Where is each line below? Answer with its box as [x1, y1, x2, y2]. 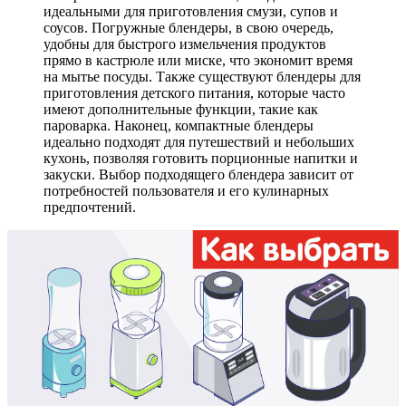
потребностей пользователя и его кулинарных [43, 182, 329, 198]
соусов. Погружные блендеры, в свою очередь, [43, 19, 333, 35]
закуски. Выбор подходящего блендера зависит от [43, 166, 353, 182]
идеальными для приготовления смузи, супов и [43, 3, 338, 19]
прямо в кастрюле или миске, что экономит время [43, 52, 353, 68]
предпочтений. [43, 198, 136, 215]
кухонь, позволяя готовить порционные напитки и [43, 150, 358, 166]
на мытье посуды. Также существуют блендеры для [43, 68, 361, 84]
